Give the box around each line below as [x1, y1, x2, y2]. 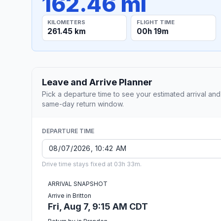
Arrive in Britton [48, 191, 91, 199]
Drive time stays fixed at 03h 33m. [42, 160, 142, 168]
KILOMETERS [47, 18, 86, 26]
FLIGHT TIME [136, 18, 175, 26]
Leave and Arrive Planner [42, 76, 152, 87]
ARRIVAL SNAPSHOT [48, 180, 108, 187]
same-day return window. [42, 99, 124, 108]
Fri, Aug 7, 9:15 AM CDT [48, 201, 148, 212]
